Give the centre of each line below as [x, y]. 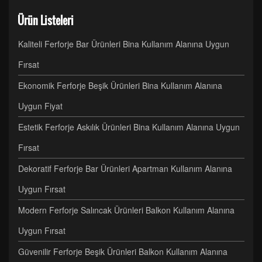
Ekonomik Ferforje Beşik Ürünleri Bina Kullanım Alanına [120, 85]
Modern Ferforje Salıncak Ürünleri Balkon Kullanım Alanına [126, 210]
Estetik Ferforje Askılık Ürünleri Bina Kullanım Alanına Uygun [129, 127]
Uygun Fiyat [40, 106]
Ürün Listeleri [46, 20]
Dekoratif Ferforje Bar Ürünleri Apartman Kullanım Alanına [125, 168]
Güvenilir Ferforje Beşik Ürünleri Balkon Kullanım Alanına [123, 251]
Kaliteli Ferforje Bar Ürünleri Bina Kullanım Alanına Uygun [124, 44]
